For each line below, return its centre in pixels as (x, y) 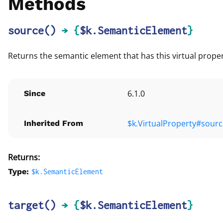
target (26, 205)
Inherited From (54, 123)
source (26, 30)
